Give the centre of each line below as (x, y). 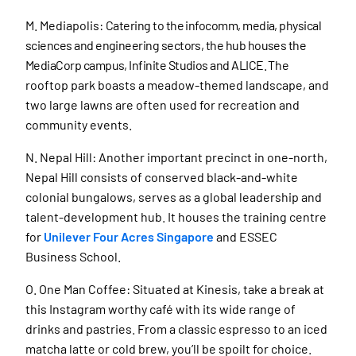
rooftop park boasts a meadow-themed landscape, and (177, 84)
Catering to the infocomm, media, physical (214, 25)
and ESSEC (246, 236)
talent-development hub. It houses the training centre (176, 216)
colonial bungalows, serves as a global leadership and (174, 196)
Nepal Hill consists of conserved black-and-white (162, 176)
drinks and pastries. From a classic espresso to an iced (176, 328)
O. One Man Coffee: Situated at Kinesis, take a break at (175, 288)
